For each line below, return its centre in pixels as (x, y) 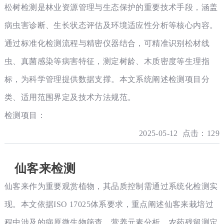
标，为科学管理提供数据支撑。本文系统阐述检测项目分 (107, 79)
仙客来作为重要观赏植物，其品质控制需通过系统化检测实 (111, 186)
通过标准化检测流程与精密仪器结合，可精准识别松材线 (107, 43)
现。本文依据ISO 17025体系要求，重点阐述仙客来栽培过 (109, 204)
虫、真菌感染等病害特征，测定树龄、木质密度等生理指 (107, 61)
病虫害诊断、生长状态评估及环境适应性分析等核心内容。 (111, 25)
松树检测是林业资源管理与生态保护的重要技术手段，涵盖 (111, 7)
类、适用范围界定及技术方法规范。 (70, 97)
